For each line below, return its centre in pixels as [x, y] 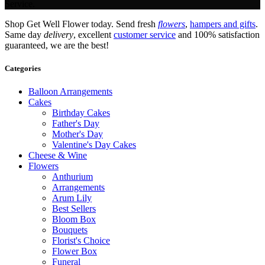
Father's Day [76, 124]
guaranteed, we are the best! [57, 45]
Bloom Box [74, 219]
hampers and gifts [223, 24]
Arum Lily [72, 198]
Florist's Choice [81, 241]
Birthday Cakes [81, 113]
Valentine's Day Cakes [94, 145]
